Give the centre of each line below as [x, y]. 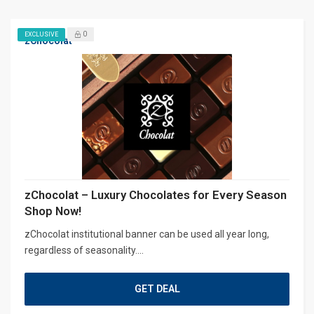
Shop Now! [53, 211]
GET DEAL [157, 288]
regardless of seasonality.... [84, 250]
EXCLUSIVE [41, 34]
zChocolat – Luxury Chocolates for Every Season [156, 194]
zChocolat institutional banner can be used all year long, [147, 234]
